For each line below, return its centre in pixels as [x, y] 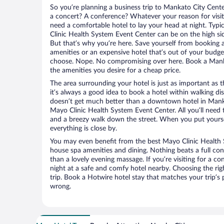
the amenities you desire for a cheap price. [115, 70]
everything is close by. [83, 128]
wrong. [60, 186]
